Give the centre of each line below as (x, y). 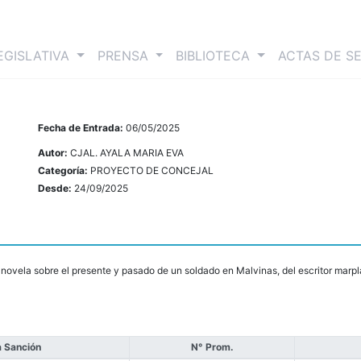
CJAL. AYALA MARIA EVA (127, 153)
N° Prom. (212, 347)
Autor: (54, 153)
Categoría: (64, 171)
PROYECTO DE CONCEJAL (152, 171)
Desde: (56, 189)
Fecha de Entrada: (82, 128)
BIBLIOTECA (215, 56)
